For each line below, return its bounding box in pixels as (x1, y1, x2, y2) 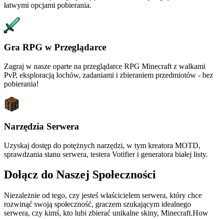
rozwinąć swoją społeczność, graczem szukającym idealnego (4, 200, 191, 209)
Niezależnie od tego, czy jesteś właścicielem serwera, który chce (4, 191, 202, 200)
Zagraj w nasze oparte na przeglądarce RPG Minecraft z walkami (4, 62, 205, 71)
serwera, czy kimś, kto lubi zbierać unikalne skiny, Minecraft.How (4, 209, 208, 218)
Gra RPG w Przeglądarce (4, 42, 106, 53)
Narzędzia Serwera (4, 121, 79, 131)
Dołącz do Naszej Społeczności (4, 168, 156, 181)
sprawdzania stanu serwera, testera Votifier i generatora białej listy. (4, 150, 208, 158)
